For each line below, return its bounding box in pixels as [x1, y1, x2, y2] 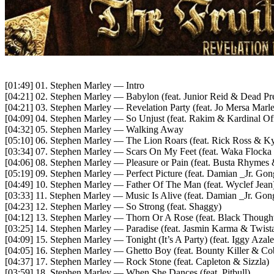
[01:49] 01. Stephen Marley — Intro [5, 80, 144, 91]
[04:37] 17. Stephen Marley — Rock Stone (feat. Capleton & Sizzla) [5, 256, 269, 267]
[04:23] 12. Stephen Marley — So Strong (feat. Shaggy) [5, 201, 221, 212]
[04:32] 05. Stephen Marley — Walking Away [5, 124, 183, 135]
